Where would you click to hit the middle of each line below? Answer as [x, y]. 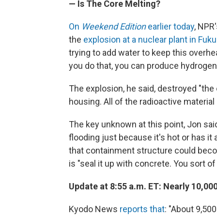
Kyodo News [94, 209]
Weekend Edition [114, 26]
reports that [142, 209]
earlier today [170, 26]
